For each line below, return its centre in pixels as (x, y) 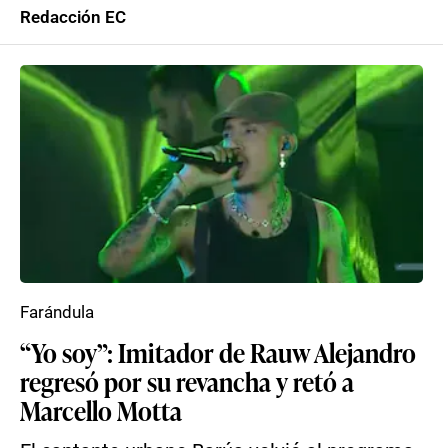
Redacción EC (73, 17)
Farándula (57, 312)
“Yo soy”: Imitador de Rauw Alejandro (218, 352)
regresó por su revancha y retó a (187, 381)
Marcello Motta (101, 410)
